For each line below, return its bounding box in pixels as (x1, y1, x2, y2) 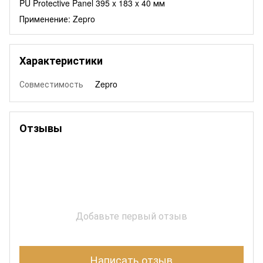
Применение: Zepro (19, 12, 95, 25)
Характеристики (19, 52, 103, 68)
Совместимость (19, 77, 83, 90)
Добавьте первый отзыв (76, 208, 187, 222)
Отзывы (19, 120, 62, 136)
